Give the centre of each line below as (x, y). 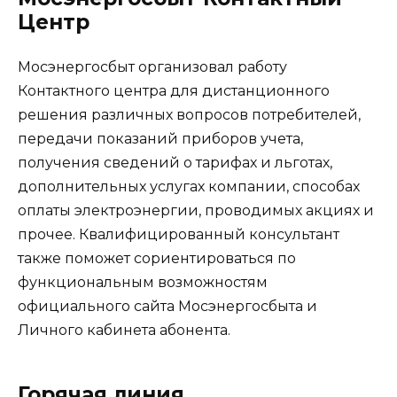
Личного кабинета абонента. (124, 331)
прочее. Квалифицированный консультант (179, 235)
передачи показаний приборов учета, (160, 139)
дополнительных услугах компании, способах (189, 187)
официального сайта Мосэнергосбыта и (167, 307)
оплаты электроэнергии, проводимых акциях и (196, 211)
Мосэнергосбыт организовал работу (152, 67)
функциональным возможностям (143, 283)
